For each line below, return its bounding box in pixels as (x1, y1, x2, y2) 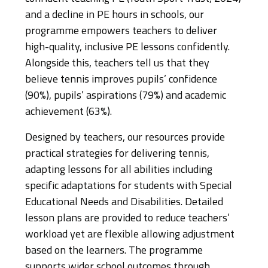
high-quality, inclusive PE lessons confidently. (25, 42, 230, 53)
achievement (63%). (25, 106, 112, 118)
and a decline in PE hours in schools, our (25, 10, 204, 21)
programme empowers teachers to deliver (25, 26, 217, 37)
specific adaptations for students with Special (25, 181, 232, 192)
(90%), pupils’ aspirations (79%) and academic (25, 90, 226, 102)
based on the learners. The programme (25, 245, 203, 257)
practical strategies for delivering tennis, (25, 148, 209, 160)
